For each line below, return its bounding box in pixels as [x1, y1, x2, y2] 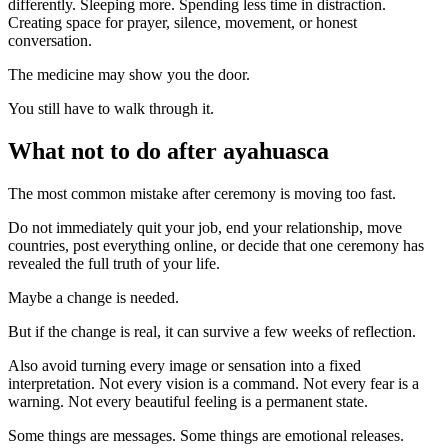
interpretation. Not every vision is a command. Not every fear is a [8, 374, 419, 392]
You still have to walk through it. [8, 100, 214, 118]
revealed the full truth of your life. [8, 254, 220, 272]
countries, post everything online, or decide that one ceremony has [8, 236, 424, 254]
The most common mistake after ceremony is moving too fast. [8, 184, 396, 202]
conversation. [8, 32, 92, 50]
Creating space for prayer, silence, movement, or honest [8, 14, 357, 32]
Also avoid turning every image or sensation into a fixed [8, 356, 361, 374]
